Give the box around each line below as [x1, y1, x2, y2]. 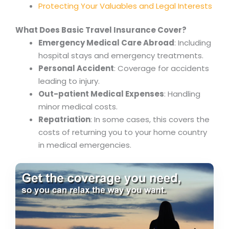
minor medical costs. [38, 101, 118, 112]
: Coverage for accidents [114, 63, 209, 74]
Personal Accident [38, 63, 114, 74]
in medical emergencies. [38, 140, 131, 151]
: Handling [164, 88, 200, 100]
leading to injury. [38, 76, 100, 87]
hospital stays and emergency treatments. [38, 50, 203, 61]
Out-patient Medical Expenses [38, 88, 164, 100]
